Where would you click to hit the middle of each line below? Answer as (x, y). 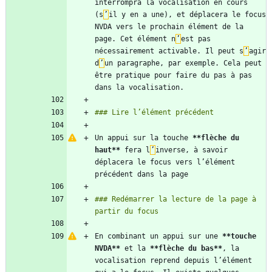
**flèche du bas (182, 249)
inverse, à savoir (192, 150)
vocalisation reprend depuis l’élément (173, 261)
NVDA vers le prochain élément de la (169, 27)
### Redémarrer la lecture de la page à (175, 199)
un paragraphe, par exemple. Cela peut (183, 63)
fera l (135, 150)
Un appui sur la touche (144, 138)
